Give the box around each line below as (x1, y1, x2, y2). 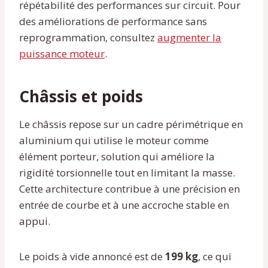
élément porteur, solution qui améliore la (19, 149, 215, 163)
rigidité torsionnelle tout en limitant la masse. (19, 165, 235, 179)
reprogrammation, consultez (19, 30, 157, 44)
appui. (19, 214, 50, 228)
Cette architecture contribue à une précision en (19, 181, 240, 196)
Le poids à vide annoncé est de (19, 249, 165, 263)
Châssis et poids (19, 85, 143, 107)
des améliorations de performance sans (19, 14, 207, 28)
